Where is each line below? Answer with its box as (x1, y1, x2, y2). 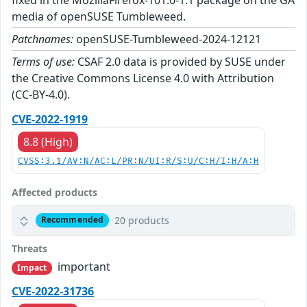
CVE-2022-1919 (12, 111, 88, 127)
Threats (12, 241, 47, 255)
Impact (16, 261, 47, 273)
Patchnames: (12, 31, 73, 47)
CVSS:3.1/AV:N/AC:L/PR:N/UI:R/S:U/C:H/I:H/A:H (18, 156, 259, 167)
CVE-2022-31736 (12, 284, 94, 299)
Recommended (40, 214, 104, 226)
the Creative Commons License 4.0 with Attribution (12, 70, 274, 86)
